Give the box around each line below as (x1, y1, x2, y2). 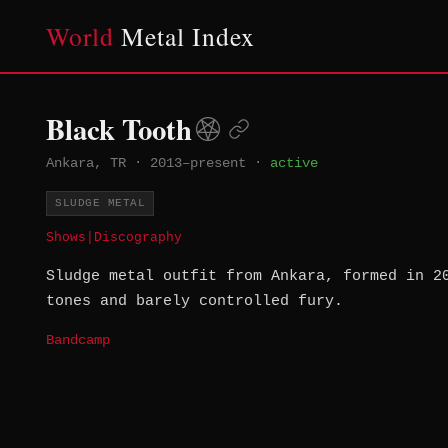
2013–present (150, 155, 246, 171)
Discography (94, 230, 182, 246)
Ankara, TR (46, 155, 126, 171)
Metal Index (114, 19, 255, 53)
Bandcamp (46, 333, 110, 349)
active (270, 155, 318, 171)
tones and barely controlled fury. (46, 293, 343, 311)
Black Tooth (46, 108, 192, 150)
